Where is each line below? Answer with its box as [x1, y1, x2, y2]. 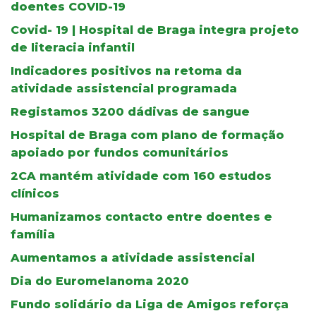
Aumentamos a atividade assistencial [11, 250, 255, 265]
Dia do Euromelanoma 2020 [11, 274, 189, 288]
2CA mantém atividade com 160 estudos [11, 169, 272, 183]
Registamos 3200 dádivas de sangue [11, 104, 250, 119]
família [11, 227, 55, 241]
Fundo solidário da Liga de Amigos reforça [11, 297, 288, 311]
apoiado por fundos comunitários [11, 145, 229, 159]
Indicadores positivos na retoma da [11, 63, 242, 78]
